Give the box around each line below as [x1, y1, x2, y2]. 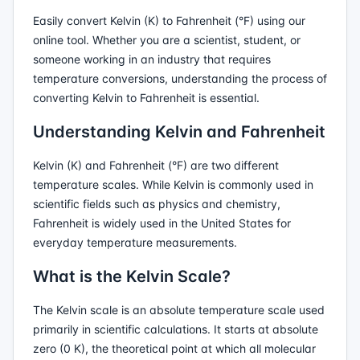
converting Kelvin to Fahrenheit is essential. [33, 91, 260, 104]
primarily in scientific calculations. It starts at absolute [33, 322, 318, 336]
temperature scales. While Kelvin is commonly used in [33, 178, 313, 191]
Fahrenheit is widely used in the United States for [33, 216, 291, 230]
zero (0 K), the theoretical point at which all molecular [33, 342, 316, 355]
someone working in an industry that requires [33, 52, 271, 66]
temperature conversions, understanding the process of [33, 72, 327, 85]
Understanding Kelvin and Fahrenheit [33, 122, 325, 141]
